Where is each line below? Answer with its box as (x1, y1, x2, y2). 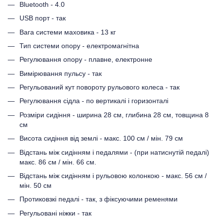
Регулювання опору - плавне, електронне (19, 55, 152, 64)
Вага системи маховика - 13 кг (19, 28, 116, 36)
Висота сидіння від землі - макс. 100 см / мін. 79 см (19, 134, 183, 143)
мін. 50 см (19, 182, 52, 190)
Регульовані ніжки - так (19, 209, 91, 217)
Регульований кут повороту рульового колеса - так (19, 83, 180, 91)
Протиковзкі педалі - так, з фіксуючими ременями (19, 195, 178, 203)
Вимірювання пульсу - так (19, 69, 102, 77)
